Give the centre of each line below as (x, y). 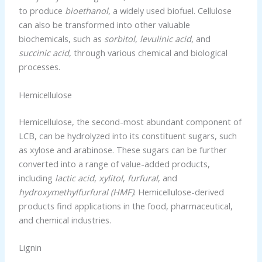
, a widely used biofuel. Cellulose (170, 11)
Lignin (30, 248)
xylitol (111, 177)
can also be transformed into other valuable (104, 25)
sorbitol (119, 39)
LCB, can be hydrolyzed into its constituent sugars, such (127, 135)
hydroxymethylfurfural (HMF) (76, 192)
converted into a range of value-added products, (114, 163)
